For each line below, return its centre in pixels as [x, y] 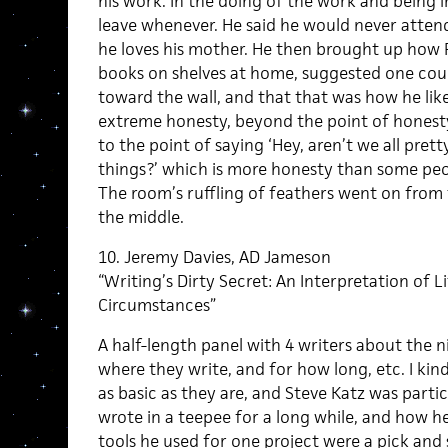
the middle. [140, 217]
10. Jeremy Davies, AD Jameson [214, 257]
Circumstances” [156, 305]
